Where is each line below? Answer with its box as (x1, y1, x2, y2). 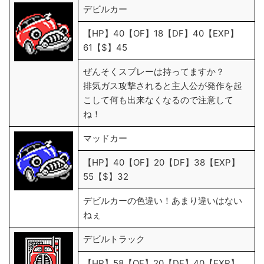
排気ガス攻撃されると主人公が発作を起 (83, 80, 242, 91)
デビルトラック (83, 233, 145, 245)
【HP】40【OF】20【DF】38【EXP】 (83, 157, 240, 168)
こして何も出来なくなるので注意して (83, 94, 233, 105)
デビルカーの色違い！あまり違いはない (83, 195, 242, 206)
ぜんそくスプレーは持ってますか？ (83, 66, 225, 77)
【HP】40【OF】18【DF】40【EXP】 (83, 28, 239, 39)
